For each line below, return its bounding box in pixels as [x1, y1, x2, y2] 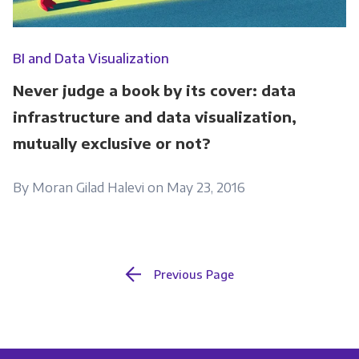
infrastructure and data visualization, [12, 107, 296, 127]
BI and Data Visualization [12, 50, 169, 67]
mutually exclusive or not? [12, 134, 211, 153]
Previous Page [154, 267, 234, 282]
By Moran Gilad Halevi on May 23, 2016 [12, 179, 245, 196]
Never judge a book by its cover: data [12, 81, 296, 100]
